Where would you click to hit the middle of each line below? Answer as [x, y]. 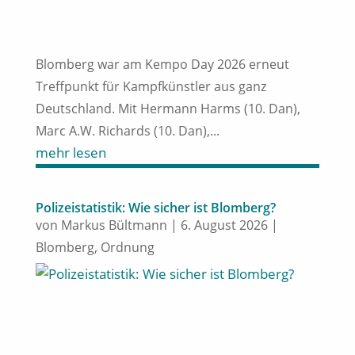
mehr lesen [71, 152]
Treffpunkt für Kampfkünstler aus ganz [151, 86]
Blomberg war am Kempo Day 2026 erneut [162, 64]
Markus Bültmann [114, 225]
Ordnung [127, 247]
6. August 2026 [224, 225]
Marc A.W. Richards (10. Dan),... [127, 130]
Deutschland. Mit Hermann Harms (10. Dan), [168, 108]
